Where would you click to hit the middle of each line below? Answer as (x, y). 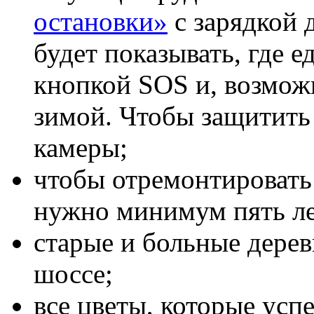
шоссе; (73, 273)
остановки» (101, 21)
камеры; (81, 147)
